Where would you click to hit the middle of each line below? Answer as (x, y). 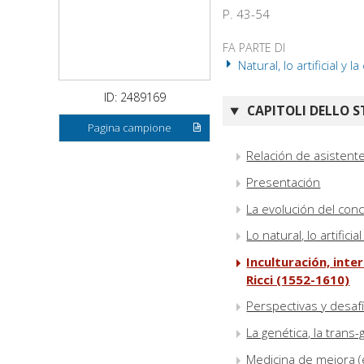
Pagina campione (129, 128)
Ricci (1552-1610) (298, 280)
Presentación (284, 182)
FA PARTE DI (254, 48)
